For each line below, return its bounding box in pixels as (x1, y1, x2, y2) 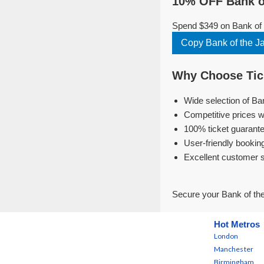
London (213, 232, 239, 240)
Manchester (213, 245, 254, 253)
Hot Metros (213, 219, 260, 229)
